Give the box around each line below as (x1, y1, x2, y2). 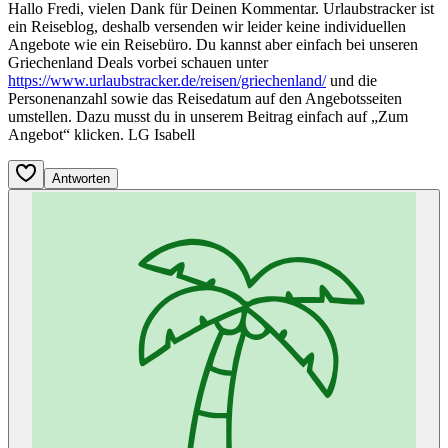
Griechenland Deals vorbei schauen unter (8, 54, 268, 72)
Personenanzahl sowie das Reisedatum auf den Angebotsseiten (8, 90, 402, 108)
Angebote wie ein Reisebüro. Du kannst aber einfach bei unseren (8, 36, 418, 54)
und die (326, 72, 377, 90)
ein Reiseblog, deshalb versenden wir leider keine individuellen (8, 18, 406, 36)
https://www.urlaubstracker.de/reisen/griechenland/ (8, 72, 326, 90)
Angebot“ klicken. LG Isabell (8, 126, 195, 144)
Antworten (52, 171, 110, 187)
